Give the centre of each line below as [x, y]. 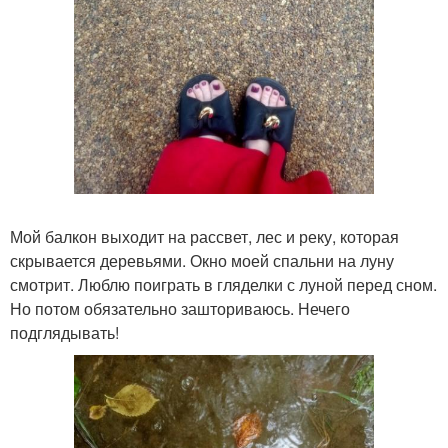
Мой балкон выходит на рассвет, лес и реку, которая [204, 236]
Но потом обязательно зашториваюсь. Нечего [180, 308]
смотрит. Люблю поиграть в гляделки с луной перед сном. [223, 284]
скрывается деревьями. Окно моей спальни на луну [202, 260]
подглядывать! [64, 332]
